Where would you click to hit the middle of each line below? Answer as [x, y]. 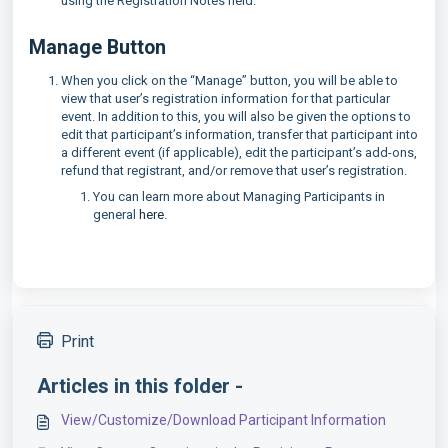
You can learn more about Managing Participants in [239, 196]
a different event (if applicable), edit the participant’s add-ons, [239, 152]
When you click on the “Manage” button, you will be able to [229, 80]
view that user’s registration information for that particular [225, 98]
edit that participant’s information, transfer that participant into [239, 134]
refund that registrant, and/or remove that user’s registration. [235, 170]
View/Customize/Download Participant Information [223, 419]
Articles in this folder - [140, 385]
